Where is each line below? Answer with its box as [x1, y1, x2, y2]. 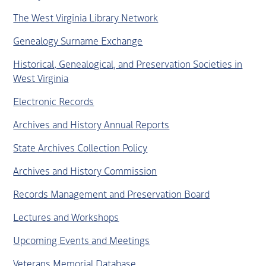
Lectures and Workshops [13, 210, 119, 223]
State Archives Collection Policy [13, 140, 148, 154]
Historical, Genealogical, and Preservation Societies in [13, 56, 243, 70]
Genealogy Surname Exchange [13, 33, 143, 47]
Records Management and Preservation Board [13, 186, 210, 200]
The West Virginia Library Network [13, 10, 159, 24]
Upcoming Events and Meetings [13, 233, 150, 246]
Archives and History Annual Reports [13, 117, 170, 131]
